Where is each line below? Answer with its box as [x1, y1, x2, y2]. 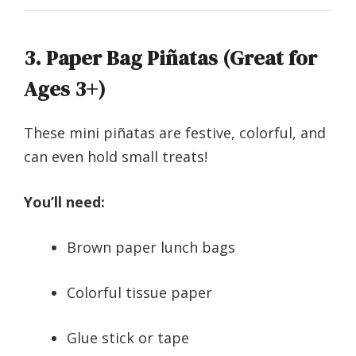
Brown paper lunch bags [67, 238, 235, 257]
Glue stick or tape [67, 328, 189, 348]
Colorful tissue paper [67, 283, 212, 303]
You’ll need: [24, 192, 105, 212]
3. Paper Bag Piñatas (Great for [24, 44, 317, 73]
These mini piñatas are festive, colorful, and [24, 123, 326, 143]
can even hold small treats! [24, 147, 207, 167]
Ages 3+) [24, 75, 106, 104]
